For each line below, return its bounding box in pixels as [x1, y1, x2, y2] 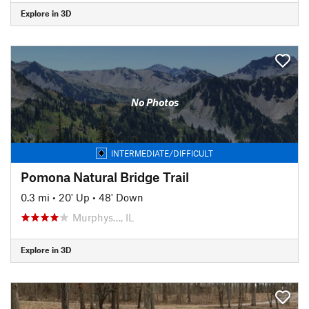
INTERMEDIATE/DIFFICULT [111, 148, 213, 158]
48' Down [99, 190, 143, 203]
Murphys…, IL [72, 210, 134, 223]
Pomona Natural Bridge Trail [21, 168, 189, 185]
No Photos [130, 96, 179, 108]
